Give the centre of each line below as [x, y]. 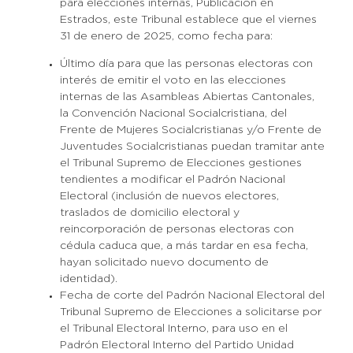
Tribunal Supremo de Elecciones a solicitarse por [190, 312]
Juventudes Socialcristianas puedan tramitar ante [192, 147]
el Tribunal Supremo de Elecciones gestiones [180, 163]
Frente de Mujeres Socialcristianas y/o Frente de [190, 130]
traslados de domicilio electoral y [149, 213]
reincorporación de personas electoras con [176, 229]
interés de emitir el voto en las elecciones [173, 80]
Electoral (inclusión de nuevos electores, [169, 196]
